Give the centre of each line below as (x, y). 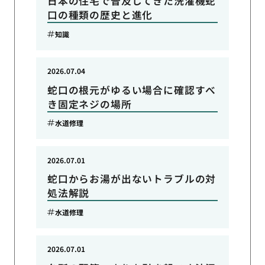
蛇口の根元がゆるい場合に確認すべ (132, 90)
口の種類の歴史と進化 (100, 15)
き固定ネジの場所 (89, 104)
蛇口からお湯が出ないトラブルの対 (132, 179)
